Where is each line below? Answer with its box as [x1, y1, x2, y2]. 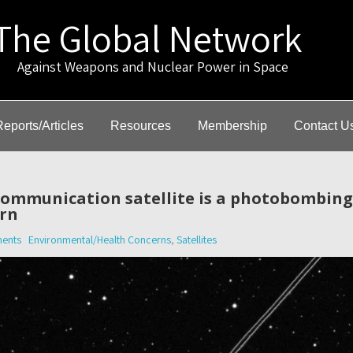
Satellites [176, 232, 217, 247]
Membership [198, 119, 267, 132]
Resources [110, 119, 171, 132]
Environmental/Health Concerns [28, 232, 171, 247]
